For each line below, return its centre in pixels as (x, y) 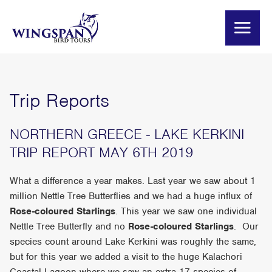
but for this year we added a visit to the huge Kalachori (126, 257)
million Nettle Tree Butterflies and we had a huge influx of (131, 196)
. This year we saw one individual (186, 212)
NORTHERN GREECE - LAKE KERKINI (127, 134)
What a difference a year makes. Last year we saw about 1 (133, 181)
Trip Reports (60, 100)
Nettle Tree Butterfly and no (69, 227)
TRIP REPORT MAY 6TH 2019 (102, 153)
